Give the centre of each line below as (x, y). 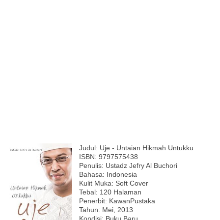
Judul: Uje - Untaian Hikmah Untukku (136, 148)
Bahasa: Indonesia (108, 174)
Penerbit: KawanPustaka (117, 201)
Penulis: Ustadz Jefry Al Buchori (128, 165)
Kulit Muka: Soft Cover (114, 183)
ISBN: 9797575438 (110, 156)
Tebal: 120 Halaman (110, 192)
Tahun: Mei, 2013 (106, 209)
